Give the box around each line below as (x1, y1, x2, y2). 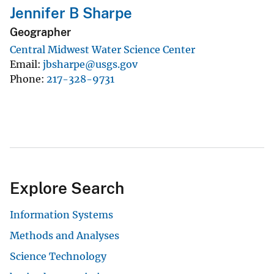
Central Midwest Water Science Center (10, 43, 195, 56)
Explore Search (10, 178, 124, 198)
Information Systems (10, 208, 113, 221)
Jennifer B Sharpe (10, 4, 132, 22)
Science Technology (10, 250, 106, 262)
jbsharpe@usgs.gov (43, 57, 138, 70)
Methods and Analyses (10, 229, 119, 242)
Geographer (10, 26, 71, 39)
